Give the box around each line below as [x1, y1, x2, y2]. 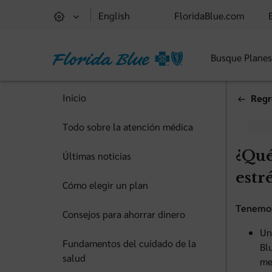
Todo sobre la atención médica [63, 120, 193, 133]
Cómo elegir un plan [63, 178, 148, 191]
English [98, 9, 130, 22]
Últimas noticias [63, 149, 131, 162]
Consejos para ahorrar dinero [63, 208, 185, 220]
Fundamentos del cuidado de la [63, 237, 196, 250]
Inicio [63, 91, 86, 104]
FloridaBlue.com [174, 9, 244, 22]
